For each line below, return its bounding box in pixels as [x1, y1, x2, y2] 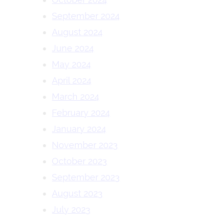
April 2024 [52, 75, 92, 86]
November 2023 [52, 140, 118, 150]
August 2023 [52, 188, 103, 198]
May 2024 [52, 59, 91, 69]
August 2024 [52, 27, 103, 37]
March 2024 [52, 91, 100, 102]
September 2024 [52, 11, 120, 21]
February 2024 [52, 108, 110, 118]
